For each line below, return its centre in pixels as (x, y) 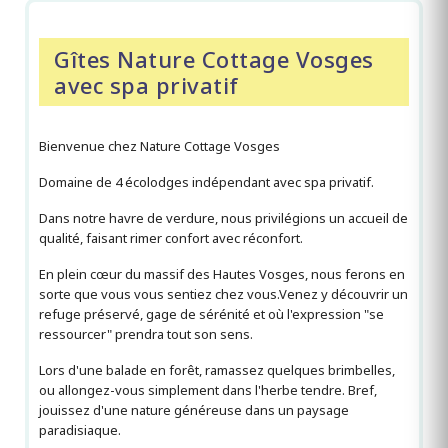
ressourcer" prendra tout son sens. (146, 333)
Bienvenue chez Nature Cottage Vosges (160, 145)
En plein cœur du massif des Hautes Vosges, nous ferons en (222, 273)
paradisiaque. (80, 429)
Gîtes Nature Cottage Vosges (214, 58)
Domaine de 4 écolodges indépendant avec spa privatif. (207, 181)
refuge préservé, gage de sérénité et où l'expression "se (212, 313)
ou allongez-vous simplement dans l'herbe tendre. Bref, (208, 389)
